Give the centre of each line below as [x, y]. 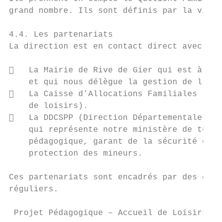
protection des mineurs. [76, 154]
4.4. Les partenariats [61, 35]
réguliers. [34, 189]
